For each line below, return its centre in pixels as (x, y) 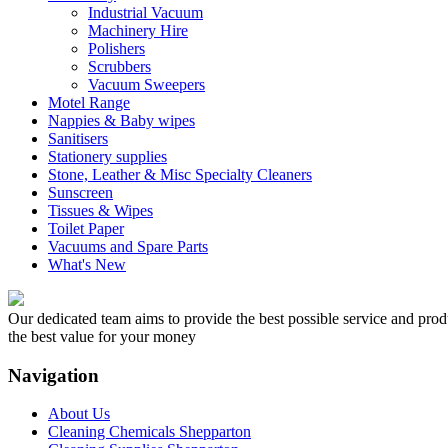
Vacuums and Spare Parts (128, 246)
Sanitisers (78, 138)
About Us (79, 414)
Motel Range (89, 102)
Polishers (116, 48)
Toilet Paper (86, 228)
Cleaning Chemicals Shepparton (149, 432)
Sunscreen (80, 192)
